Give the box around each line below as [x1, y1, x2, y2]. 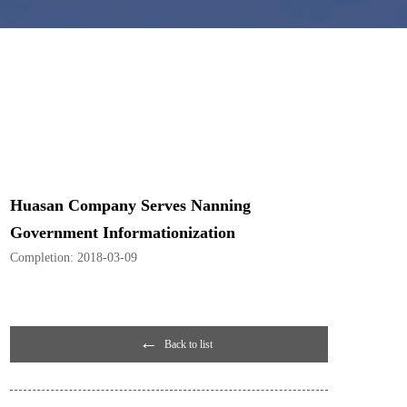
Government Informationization [10, 223, 235, 242]
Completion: [10, 251, 74, 264]
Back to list [164, 338, 213, 351]
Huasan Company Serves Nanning [10, 196, 251, 214]
